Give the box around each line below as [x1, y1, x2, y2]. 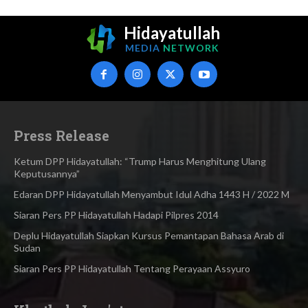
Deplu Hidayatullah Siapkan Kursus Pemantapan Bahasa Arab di [14, 230, 284, 242]
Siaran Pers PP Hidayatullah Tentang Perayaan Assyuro [14, 263, 250, 275]
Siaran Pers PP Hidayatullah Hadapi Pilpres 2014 [14, 209, 219, 221]
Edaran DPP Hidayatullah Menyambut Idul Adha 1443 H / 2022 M [14, 188, 289, 201]
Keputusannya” [14, 168, 80, 180]
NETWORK [162, 41, 219, 54]
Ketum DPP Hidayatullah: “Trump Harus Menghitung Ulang [14, 155, 266, 168]
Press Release [14, 126, 109, 145]
